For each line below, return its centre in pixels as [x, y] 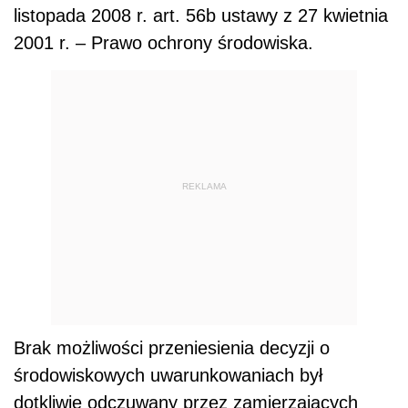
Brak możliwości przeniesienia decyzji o [172, 348]
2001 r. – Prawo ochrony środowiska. [163, 43]
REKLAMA [204, 186]
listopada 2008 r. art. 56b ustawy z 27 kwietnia [201, 16]
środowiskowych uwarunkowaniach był [168, 376]
